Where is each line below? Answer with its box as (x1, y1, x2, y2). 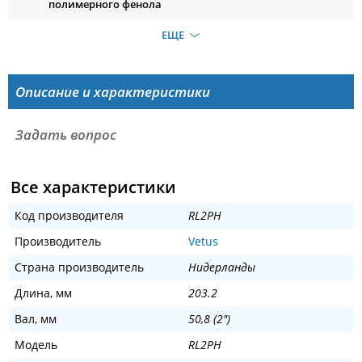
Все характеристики (10, 176, 176, 199)
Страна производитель (15, 259, 144, 276)
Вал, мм (15, 311, 57, 327)
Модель (15, 337, 57, 353)
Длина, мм (15, 285, 72, 301)
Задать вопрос (15, 125, 116, 145)
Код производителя (15, 208, 124, 224)
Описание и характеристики (15, 82, 210, 102)
